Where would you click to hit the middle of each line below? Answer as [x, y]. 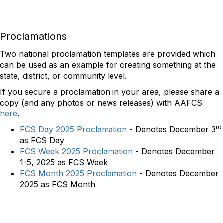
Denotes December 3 [175, 130]
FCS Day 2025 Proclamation [73, 130]
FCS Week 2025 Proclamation [76, 152]
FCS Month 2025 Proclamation [78, 173]
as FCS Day [42, 141]
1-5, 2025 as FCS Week [65, 163]
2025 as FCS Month [57, 184]
